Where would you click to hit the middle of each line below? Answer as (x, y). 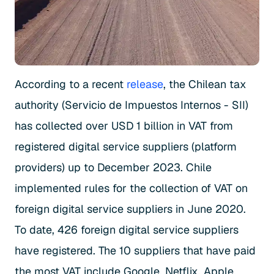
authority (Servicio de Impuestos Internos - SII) (131, 105)
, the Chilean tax (205, 84)
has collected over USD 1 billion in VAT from (124, 126)
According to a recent (71, 84)
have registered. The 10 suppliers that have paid (135, 251)
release (145, 84)
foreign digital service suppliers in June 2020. (130, 209)
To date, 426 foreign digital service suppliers (127, 230)
